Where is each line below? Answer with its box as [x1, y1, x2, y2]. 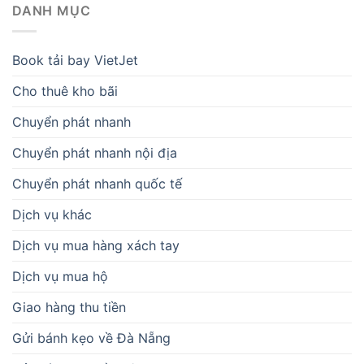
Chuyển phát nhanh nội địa [12, 144, 177, 161]
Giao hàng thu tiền [12, 298, 126, 315]
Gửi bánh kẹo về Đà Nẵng [12, 329, 171, 346]
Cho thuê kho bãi [12, 82, 118, 99]
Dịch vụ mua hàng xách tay [12, 236, 180, 253]
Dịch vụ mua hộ [12, 267, 108, 284]
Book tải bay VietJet [12, 51, 138, 68]
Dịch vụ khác [12, 206, 92, 223]
